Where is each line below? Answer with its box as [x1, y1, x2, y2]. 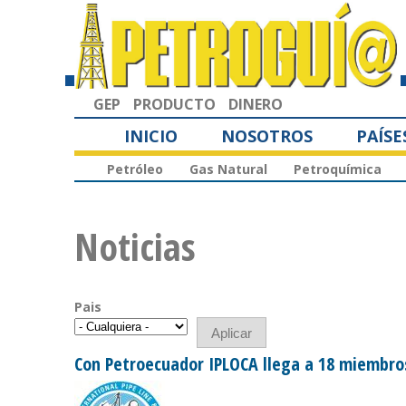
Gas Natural [189, 160, 267, 179]
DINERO [228, 93, 283, 114]
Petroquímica [294, 160, 382, 179]
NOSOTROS [221, 124, 313, 147]
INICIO [124, 124, 178, 147]
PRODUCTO [133, 93, 216, 114]
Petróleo [107, 160, 163, 179]
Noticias [74, 220, 196, 273]
